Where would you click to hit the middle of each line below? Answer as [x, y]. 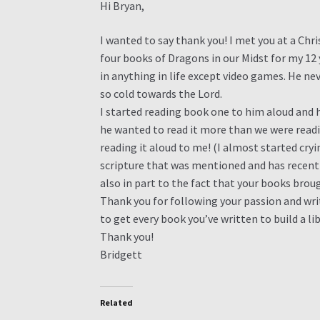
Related [117, 302]
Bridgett [121, 254]
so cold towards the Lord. [161, 94]
